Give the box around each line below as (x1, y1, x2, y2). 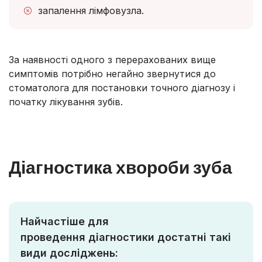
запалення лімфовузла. (38, 5, 144, 17)
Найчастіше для (20, 215, 109, 228)
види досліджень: (20, 247, 118, 260)
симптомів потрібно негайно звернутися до (9, 68, 216, 80)
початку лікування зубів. (9, 96, 123, 108)
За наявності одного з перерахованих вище (9, 54, 216, 66)
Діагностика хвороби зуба (9, 156, 232, 178)
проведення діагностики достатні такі (20, 231, 231, 244)
